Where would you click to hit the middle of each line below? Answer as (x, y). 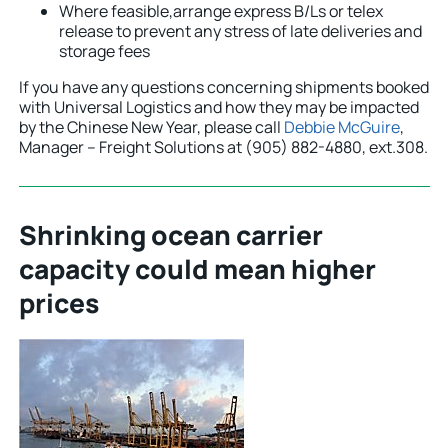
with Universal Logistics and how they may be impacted (219, 106)
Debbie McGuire (342, 126)
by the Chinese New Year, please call (151, 126)
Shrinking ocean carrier (171, 235)
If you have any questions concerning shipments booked (224, 86)
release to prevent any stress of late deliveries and (240, 30)
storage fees (104, 50)
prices (59, 303)
